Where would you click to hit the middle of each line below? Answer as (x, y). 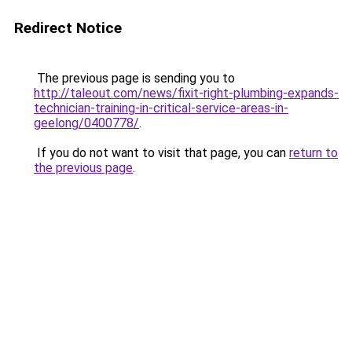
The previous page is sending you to (134, 78)
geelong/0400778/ (86, 123)
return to (313, 153)
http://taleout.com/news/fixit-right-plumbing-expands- (186, 93)
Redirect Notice (68, 28)
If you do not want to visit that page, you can (161, 153)
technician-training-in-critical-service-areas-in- (161, 108)
